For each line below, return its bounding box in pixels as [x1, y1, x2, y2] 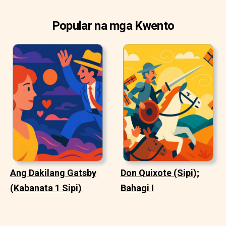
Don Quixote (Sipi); [121, 167, 199, 178]
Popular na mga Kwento [51, 19, 175, 33]
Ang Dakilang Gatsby [10, 167, 96, 178]
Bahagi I [121, 182, 154, 193]
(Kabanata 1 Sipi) [10, 182, 82, 193]
